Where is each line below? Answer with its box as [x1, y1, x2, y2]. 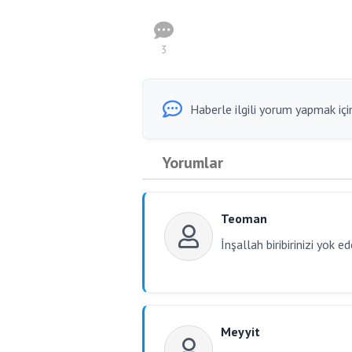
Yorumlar [162, 152, 223, 173]
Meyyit [221, 324, 260, 339]
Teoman [221, 211, 267, 226]
